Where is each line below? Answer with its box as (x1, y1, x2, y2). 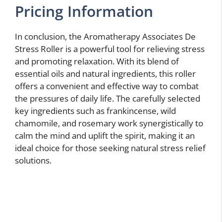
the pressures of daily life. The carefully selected (15, 93, 200, 105)
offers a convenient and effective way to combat (15, 80, 199, 92)
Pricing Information (15, 1, 153, 22)
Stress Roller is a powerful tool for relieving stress (15, 43, 205, 55)
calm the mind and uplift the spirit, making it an (15, 130, 195, 142)
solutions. (15, 155, 52, 166)
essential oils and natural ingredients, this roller (15, 68, 196, 80)
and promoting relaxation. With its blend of (15, 55, 179, 67)
